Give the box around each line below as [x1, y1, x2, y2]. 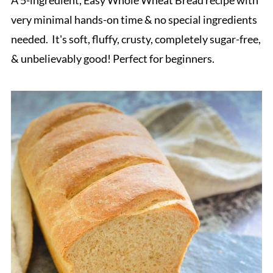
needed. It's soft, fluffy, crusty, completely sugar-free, [10, 32, 261, 46]
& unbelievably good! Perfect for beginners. [10, 51, 214, 65]
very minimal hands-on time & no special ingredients [10, 12, 257, 26]
